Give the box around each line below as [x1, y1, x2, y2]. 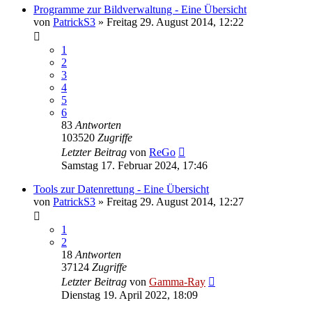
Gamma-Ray [149, 275, 205, 288]
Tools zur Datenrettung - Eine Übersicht [33, 182, 209, 195]
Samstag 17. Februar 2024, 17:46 [61, 159, 208, 171]
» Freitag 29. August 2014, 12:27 [95, 195, 244, 208]
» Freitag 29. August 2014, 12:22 [95, 15, 244, 28]
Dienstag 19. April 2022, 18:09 [61, 288, 198, 301]
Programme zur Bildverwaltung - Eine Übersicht [33, 3, 247, 15]
